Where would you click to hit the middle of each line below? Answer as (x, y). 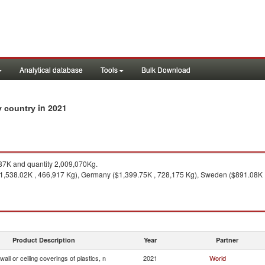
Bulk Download (166, 70)
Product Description (44, 240)
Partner (227, 240)
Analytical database (51, 70)
